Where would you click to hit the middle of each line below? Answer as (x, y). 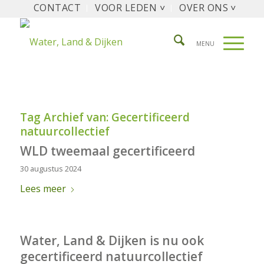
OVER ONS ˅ (208, 8)
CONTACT (57, 8)
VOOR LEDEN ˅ (130, 8)
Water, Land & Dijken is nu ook (112, 240)
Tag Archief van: (65, 117)
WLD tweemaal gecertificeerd (107, 151)
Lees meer (43, 189)
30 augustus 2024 (50, 169)
